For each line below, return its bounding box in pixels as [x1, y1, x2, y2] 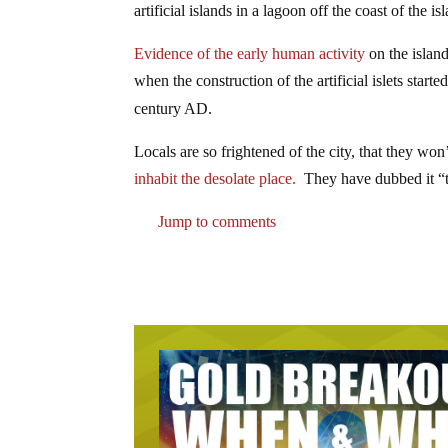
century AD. [134, 99, 213, 117]
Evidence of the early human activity [134, 44, 366, 62]
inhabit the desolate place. [134, 169, 301, 187]
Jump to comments [154, 212, 277, 230]
